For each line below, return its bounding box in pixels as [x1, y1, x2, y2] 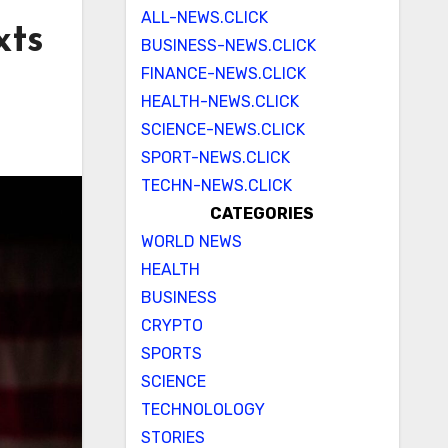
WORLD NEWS [140, 232, 242, 251]
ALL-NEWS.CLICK [140, 8, 268, 27]
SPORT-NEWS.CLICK [140, 148, 290, 167]
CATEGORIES [210, 204, 315, 223]
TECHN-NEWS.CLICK [140, 176, 292, 195]
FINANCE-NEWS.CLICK [140, 64, 306, 83]
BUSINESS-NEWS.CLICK [140, 36, 316, 55]
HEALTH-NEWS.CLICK [140, 92, 299, 111]
